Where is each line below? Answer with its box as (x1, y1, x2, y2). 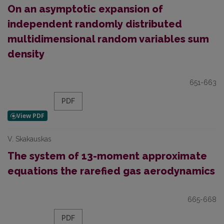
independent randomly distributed (7, 18, 182, 30)
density (7, 48, 44, 60)
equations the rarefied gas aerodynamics (7, 165, 215, 177)
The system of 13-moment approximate (7, 150, 207, 162)
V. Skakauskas (7, 135, 51, 143)
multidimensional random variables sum (7, 33, 209, 45)
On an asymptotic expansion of (7, 3, 163, 15)
